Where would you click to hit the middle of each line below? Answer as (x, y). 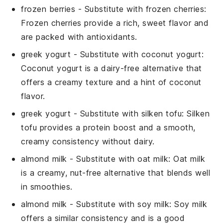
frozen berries (48, 9)
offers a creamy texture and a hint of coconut (111, 82)
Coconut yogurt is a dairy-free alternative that (111, 68)
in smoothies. (47, 187)
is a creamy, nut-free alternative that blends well (116, 173)
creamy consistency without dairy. (88, 142)
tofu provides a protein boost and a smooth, (108, 128)
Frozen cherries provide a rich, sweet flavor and (115, 23)
